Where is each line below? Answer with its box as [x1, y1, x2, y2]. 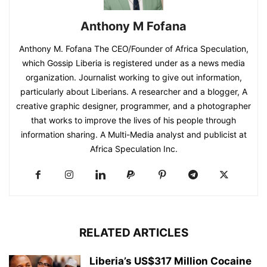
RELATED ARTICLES [79, 225, 188, 240]
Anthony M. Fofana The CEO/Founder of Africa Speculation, [18, 43, 249, 54]
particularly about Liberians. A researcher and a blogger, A [20, 86, 247, 97]
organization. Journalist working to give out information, [25, 72, 242, 82]
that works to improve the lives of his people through [31, 114, 236, 125]
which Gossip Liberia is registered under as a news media [22, 57, 245, 68]
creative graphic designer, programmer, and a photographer [16, 100, 251, 111]
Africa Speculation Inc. [89, 143, 178, 154]
